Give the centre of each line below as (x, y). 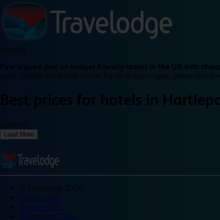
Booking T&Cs (42, 207)
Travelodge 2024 (55, 188)
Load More (19, 134)
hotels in (131, 100)
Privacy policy (41, 197)
